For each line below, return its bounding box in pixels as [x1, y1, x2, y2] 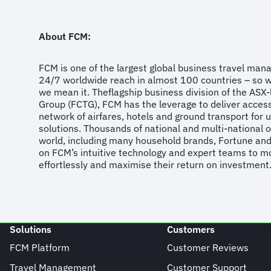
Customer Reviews [166, 241, 249, 253]
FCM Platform [10, 241, 70, 253]
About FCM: [39, 30, 91, 42]
